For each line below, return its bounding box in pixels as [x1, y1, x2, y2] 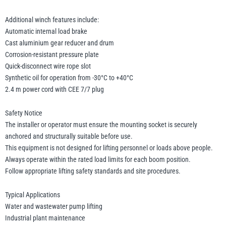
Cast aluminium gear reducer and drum [5, 39, 114, 47]
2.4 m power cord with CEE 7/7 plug [5, 85, 104, 94]
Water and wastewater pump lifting [5, 202, 102, 211]
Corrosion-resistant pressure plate [5, 50, 99, 59]
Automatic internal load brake [5, 27, 87, 36]
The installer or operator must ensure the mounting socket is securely [5, 121, 197, 129]
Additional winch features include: [5, 16, 99, 24]
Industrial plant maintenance [5, 214, 85, 222]
